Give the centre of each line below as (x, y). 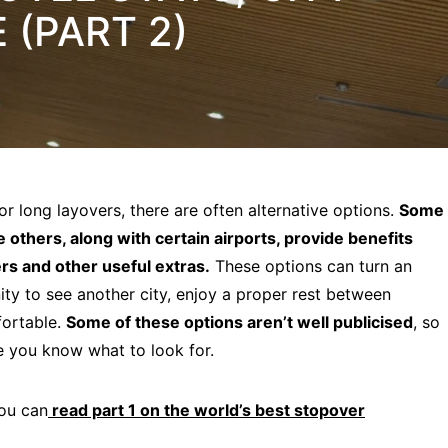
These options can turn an (311, 266)
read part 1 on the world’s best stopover (206, 410)
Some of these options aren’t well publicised (239, 322)
